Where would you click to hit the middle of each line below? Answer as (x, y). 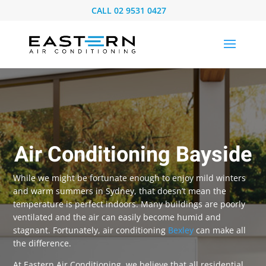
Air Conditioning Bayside (133, 155)
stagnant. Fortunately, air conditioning (91, 230)
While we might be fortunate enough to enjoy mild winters (130, 178)
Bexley (181, 230)
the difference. (42, 243)
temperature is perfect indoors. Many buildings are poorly (129, 204)
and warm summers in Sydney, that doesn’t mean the (120, 191)
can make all (220, 230)
